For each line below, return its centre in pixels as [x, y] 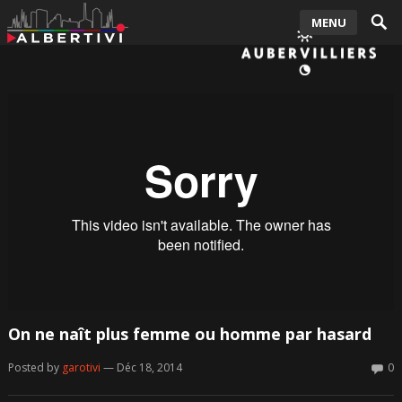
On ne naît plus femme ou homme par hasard [189, 334]
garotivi [81, 368]
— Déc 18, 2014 [142, 368]
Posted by [35, 368]
